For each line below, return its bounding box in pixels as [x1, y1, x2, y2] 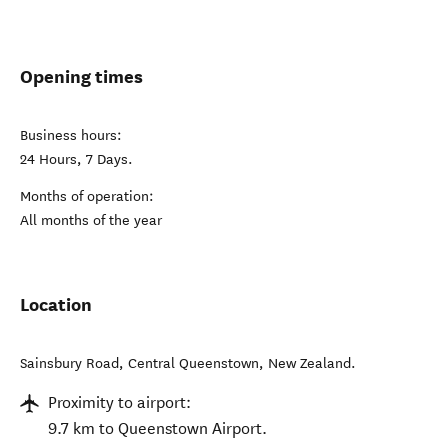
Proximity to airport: [48, 393, 191, 412]
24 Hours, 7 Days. [20, 151, 133, 168]
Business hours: [20, 127, 122, 144]
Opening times [20, 65, 143, 88]
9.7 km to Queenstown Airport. [48, 419, 267, 438]
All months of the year [20, 212, 162, 229]
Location [20, 293, 92, 316]
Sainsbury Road [20, 355, 119, 372]
